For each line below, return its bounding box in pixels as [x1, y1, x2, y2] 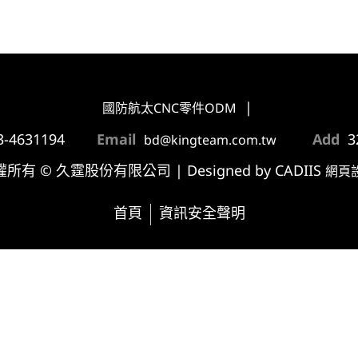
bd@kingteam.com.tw [144, 134, 276, 148]
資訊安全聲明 [158, 206, 245, 222]
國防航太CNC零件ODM [101, 102, 237, 116]
